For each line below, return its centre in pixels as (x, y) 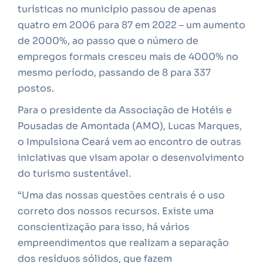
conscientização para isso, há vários (104, 227)
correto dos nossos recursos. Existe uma (116, 211)
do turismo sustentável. (74, 173)
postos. (36, 88)
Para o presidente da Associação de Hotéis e (125, 110)
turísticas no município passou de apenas (117, 9)
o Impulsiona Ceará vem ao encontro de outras (129, 142)
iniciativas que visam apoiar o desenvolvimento (131, 158)
